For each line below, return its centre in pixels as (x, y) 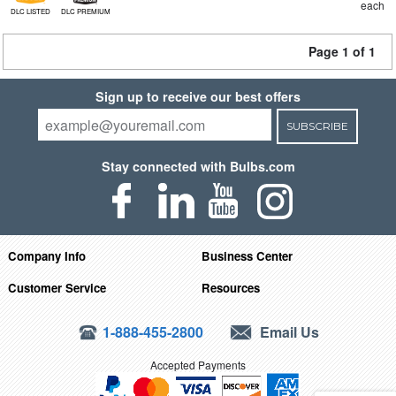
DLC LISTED (30, 11)
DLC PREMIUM (85, 11)
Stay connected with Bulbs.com (198, 166)
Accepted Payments (198, 364)
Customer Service (57, 287)
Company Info (46, 255)
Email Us (288, 331)
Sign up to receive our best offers (198, 96)
